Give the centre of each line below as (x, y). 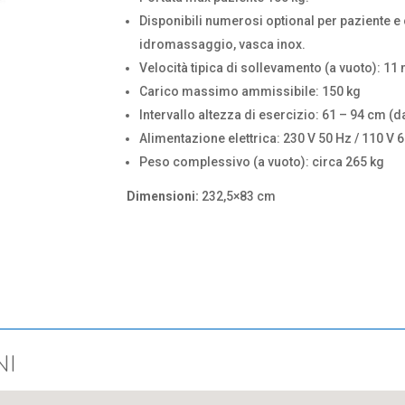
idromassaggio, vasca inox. (223, 44)
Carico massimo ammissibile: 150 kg (250, 91)
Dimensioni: (163, 196)
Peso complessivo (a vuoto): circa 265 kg (262, 162)
